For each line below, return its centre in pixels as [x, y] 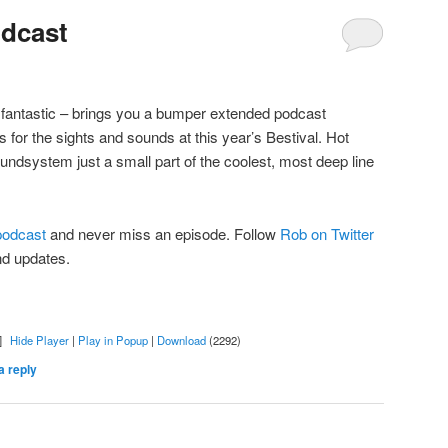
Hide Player [39, 339]
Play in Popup [112, 339]
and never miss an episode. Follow [163, 233]
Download [181, 339]
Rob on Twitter [327, 233]
